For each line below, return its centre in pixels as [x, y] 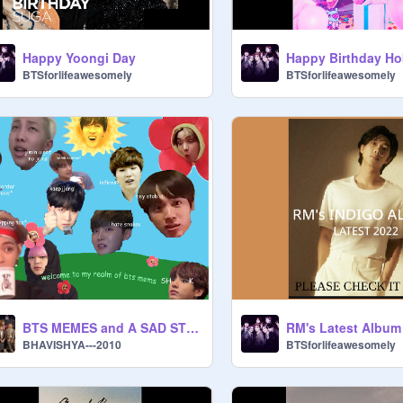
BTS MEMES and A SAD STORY [193, 328]
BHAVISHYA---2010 [72, 345]
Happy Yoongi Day [79, 57]
